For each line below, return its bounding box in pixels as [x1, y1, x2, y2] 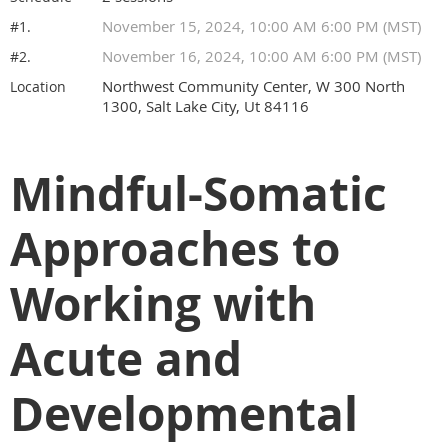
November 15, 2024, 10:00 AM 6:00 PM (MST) [102, 16, 421, 36]
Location [10, 77, 66, 96]
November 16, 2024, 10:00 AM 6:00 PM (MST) [102, 46, 421, 66]
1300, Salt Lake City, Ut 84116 [102, 96, 309, 116]
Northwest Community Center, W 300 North [102, 76, 405, 96]
